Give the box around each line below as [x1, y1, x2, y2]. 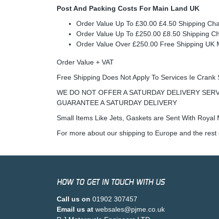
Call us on [57, 195, 90, 203]
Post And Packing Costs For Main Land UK [57, 4, 199, 12]
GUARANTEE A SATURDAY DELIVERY [57, 99, 177, 107]
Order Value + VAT [57, 58, 114, 66]
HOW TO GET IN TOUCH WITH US [57, 177, 165, 187]
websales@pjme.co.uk [95, 205, 165, 213]
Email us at [57, 205, 93, 213]
